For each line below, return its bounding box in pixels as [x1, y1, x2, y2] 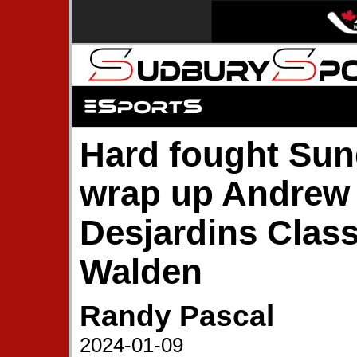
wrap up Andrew [80, 175, 350, 213]
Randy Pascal [80, 300, 274, 332]
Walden [80, 253, 202, 291]
